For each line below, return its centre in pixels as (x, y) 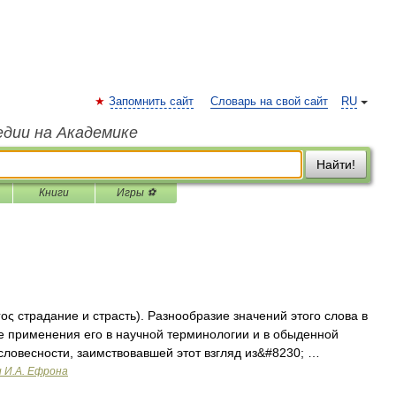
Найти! (336, 164)
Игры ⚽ (136, 193)
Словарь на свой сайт (269, 102)
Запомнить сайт (151, 102)
